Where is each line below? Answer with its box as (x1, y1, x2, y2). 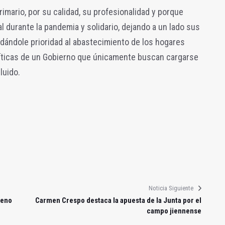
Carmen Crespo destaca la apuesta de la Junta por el (35, 195, 201, 205)
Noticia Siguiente (148, 184, 193, 192)
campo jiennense (146, 206, 201, 215)
